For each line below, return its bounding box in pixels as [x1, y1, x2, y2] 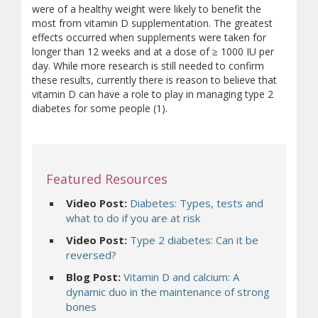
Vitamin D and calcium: [124, 270, 233, 284]
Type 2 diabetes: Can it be [130, 233, 258, 247]
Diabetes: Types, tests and [130, 196, 263, 210]
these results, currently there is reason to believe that [32, 73, 277, 87]
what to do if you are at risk [66, 211, 200, 225]
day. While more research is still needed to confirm [32, 59, 264, 72]
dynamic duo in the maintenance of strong [66, 285, 270, 299]
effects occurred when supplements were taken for [32, 31, 266, 44]
